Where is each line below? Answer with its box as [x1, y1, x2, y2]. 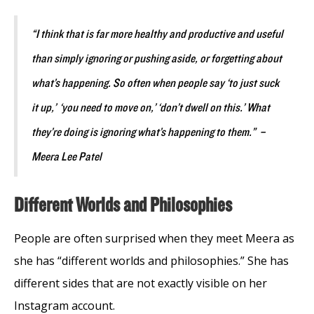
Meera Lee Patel [32, 149, 102, 164]
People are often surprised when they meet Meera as [14, 230, 294, 246]
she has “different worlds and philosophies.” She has [14, 252, 289, 268]
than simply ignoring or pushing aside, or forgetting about [32, 51, 282, 66]
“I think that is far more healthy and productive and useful [32, 27, 283, 41]
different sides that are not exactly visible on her [14, 275, 267, 291]
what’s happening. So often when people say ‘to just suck [32, 76, 279, 90]
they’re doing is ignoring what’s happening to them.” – [32, 125, 266, 139]
